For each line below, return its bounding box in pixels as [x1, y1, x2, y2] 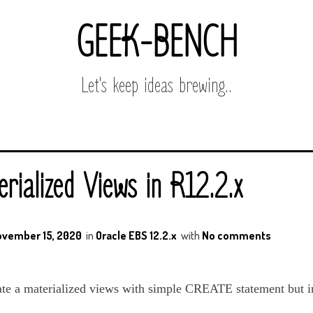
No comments [202, 228, 271, 242]
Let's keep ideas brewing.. [81, 73, 232, 99]
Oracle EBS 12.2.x [96, 228, 177, 242]
